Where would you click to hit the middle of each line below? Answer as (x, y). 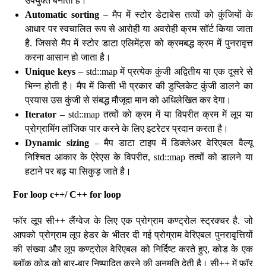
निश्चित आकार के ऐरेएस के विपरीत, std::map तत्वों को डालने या (139, 157)
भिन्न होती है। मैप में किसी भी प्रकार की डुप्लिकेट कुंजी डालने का (139, 86)
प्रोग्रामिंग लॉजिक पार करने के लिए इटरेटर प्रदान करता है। (127, 129)
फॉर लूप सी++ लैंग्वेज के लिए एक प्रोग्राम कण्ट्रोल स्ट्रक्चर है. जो (133, 221)
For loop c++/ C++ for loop (67, 194)
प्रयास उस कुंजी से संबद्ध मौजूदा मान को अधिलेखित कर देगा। (129, 100)
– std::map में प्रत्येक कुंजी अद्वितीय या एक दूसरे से (164, 72)
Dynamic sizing (57, 143)
